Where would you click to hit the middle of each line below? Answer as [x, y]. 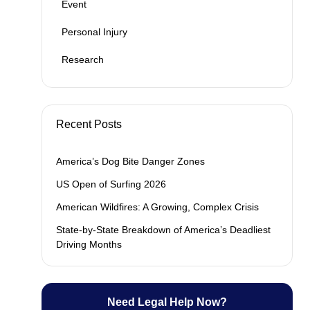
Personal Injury [95, 32]
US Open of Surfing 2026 [111, 184]
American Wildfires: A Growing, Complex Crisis [158, 207]
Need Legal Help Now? [167, 302]
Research [83, 60]
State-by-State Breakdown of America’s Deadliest [164, 230]
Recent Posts [89, 125]
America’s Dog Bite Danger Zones [131, 162]
